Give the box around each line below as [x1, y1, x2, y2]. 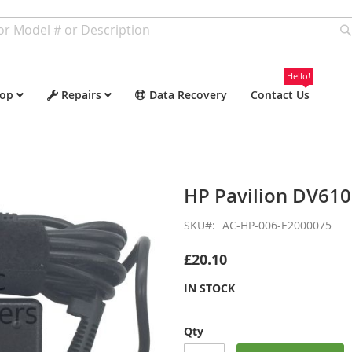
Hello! [287, 70, 310, 82]
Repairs [61, 87, 101, 102]
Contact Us [251, 87, 310, 102]
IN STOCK [184, 280, 235, 295]
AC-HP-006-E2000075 [222, 218, 332, 233]
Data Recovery [149, 87, 227, 102]
